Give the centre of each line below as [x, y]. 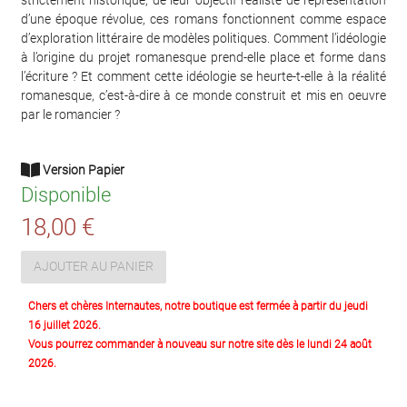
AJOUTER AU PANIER [94, 267]
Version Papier [82, 169]
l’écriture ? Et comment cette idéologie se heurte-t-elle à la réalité [203, 76]
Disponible [66, 194]
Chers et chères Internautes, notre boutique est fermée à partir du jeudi [198, 306]
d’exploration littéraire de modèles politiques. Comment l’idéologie [203, 38]
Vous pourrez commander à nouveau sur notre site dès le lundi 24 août [200, 344]
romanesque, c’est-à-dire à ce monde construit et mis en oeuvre [203, 95]
